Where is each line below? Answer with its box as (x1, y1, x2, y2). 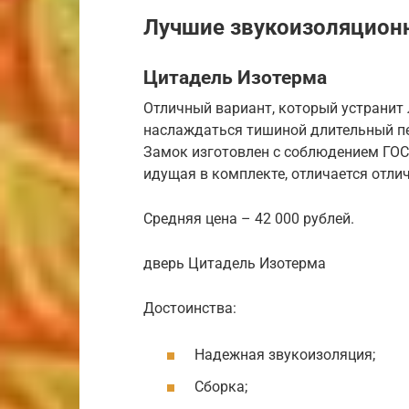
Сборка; (194, 377, 247, 395)
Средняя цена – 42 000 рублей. (143, 209, 354, 227)
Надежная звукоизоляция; (194, 345, 375, 363)
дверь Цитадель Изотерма (143, 254, 326, 272)
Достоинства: (143, 299, 236, 317)
